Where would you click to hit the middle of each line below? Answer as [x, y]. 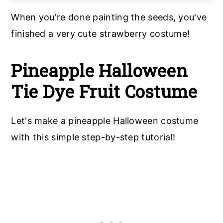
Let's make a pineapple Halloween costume [105, 121]
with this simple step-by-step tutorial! [93, 137]
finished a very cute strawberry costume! [101, 34]
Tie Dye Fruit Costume [104, 92]
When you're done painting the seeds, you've [109, 17]
